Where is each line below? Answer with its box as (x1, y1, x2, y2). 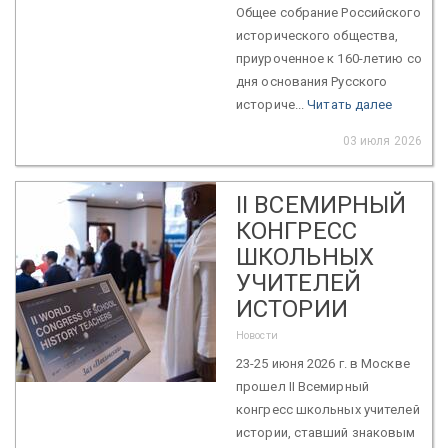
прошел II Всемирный (236, 378, 369, 394)
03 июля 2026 (342, 133, 422, 148)
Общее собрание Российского (236, 4, 421, 20)
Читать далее (307, 96, 393, 112)
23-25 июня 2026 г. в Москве (236, 355, 410, 371)
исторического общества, (236, 27, 399, 43)
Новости (236, 328, 278, 342)
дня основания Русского (236, 73, 388, 89)
